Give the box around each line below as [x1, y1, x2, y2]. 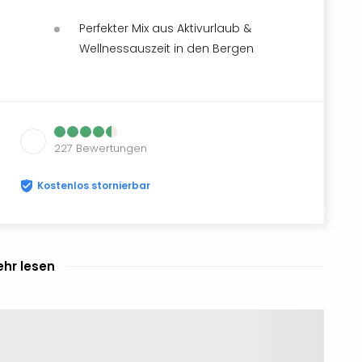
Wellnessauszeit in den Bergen [79, 40, 254, 57]
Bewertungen [76, 140, 147, 156]
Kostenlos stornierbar [37, 178, 150, 192]
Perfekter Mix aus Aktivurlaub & [79, 19, 251, 36]
